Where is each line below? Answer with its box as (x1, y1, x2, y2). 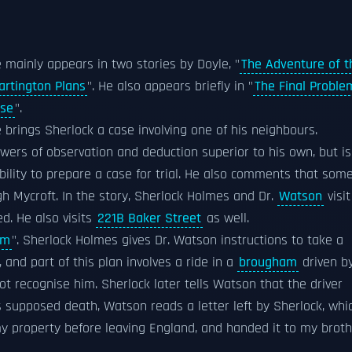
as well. (203, 210, 249, 227)
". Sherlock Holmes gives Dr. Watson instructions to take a (12, 232, 343, 249)
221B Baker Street (97, 210, 201, 227)
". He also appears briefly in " (87, 78, 253, 95)
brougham (239, 254, 297, 271)
